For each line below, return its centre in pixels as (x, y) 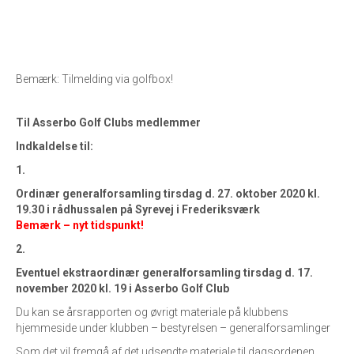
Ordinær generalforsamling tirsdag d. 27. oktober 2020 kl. (168, 194)
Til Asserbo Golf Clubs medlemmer (147, 122)
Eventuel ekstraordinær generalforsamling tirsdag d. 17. (164, 273)
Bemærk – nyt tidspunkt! (80, 225)
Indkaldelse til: (55, 146)
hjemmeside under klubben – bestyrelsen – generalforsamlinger (173, 328)
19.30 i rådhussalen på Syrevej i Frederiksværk (138, 209)
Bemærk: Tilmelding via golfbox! (94, 79)
